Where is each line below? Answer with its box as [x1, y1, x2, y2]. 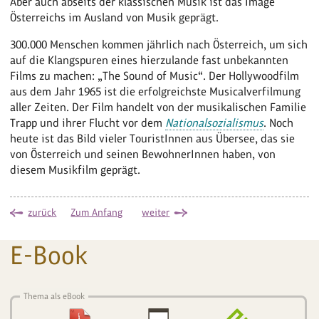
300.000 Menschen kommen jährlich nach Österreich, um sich [10, 37, 308, 51]
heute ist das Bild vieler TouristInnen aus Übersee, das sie [10, 131, 296, 145]
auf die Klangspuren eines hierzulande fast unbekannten [10, 53, 289, 67]
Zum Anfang [70, 206, 123, 218]
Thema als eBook [23, 291, 85, 301]
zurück [28, 206, 57, 218]
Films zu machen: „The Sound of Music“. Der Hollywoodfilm [10, 68, 300, 83]
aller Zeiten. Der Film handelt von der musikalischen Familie [10, 100, 307, 114]
